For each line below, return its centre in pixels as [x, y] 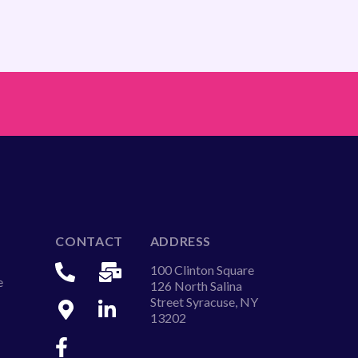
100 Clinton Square [202, 270]
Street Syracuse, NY [204, 302]
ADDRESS [181, 241]
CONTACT [89, 241]
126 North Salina [196, 286]
